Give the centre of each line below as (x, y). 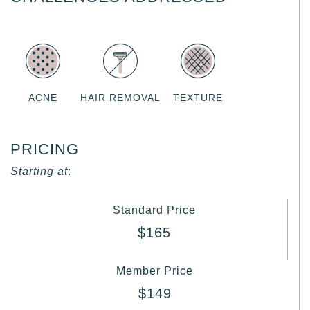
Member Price (155, 271)
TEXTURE (198, 97)
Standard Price (154, 210)
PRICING (45, 149)
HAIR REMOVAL (120, 97)
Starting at (39, 171)
